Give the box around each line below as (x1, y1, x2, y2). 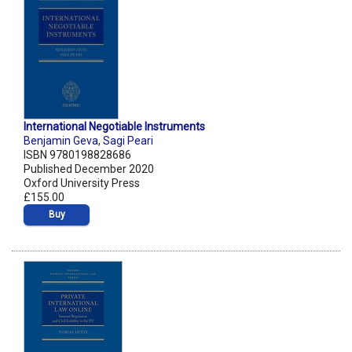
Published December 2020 (24, 163, 154, 176)
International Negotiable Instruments (24, 120, 205, 134)
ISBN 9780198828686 (24, 148, 131, 162)
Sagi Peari (103, 134, 153, 148)
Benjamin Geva (24, 134, 98, 148)
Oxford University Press (24, 177, 140, 190)
